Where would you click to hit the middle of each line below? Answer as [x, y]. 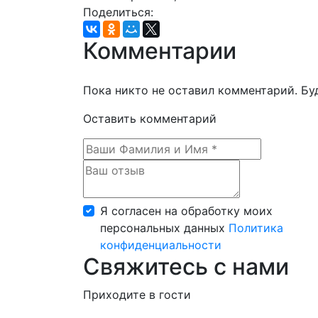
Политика [256, 227]
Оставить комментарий [150, 118]
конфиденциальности [161, 245]
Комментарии [160, 50]
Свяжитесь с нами [186, 266]
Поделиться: [118, 12]
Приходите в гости [137, 294]
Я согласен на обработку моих [186, 210]
